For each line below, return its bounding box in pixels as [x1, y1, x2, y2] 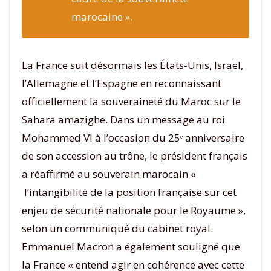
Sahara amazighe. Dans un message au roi [22, 113, 225, 126]
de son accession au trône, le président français [22, 149, 247, 163]
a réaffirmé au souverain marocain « [22, 167, 196, 181]
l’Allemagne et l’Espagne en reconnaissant [22, 76, 221, 90]
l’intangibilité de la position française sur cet [22, 185, 237, 199]
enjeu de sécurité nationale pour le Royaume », [22, 203, 246, 217]
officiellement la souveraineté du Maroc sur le [22, 94, 241, 108]
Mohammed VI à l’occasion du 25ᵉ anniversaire [22, 131, 244, 145]
